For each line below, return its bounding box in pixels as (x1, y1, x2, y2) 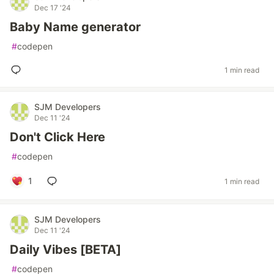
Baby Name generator (10, 20, 141, 34)
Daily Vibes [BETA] (10, 242, 121, 257)
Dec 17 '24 (34, 3, 71, 12)
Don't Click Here (10, 130, 105, 144)
